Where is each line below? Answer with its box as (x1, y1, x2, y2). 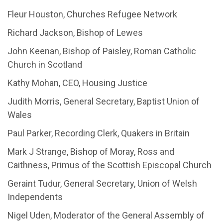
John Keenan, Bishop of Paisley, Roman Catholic (7, 45, 196, 56)
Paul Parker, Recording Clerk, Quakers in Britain (7, 127, 190, 138)
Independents (7, 191, 63, 202)
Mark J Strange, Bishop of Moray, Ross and (7, 146, 174, 157)
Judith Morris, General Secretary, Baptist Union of (7, 96, 200, 107)
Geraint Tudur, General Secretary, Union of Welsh (7, 178, 197, 189)
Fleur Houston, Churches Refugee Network (7, 8, 177, 19)
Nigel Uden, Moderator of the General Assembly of (7, 210, 205, 221)
